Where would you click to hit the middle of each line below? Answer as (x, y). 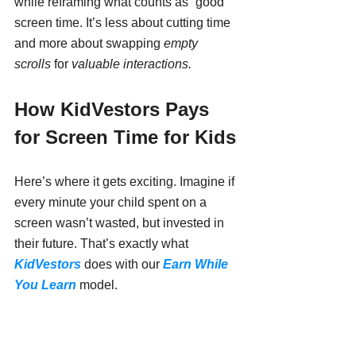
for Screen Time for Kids (125, 137)
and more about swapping (89, 43)
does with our (122, 264)
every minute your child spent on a (112, 202)
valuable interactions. (132, 64)
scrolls (33, 64)
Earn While (197, 264)
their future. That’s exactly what (103, 243)
